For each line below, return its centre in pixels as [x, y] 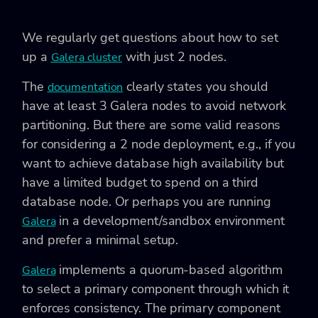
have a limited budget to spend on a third [140, 182]
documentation [85, 87]
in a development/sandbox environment [170, 220]
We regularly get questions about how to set [150, 37]
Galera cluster [87, 57]
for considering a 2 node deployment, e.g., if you [159, 144]
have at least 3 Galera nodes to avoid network [154, 105]
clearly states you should [196, 86]
